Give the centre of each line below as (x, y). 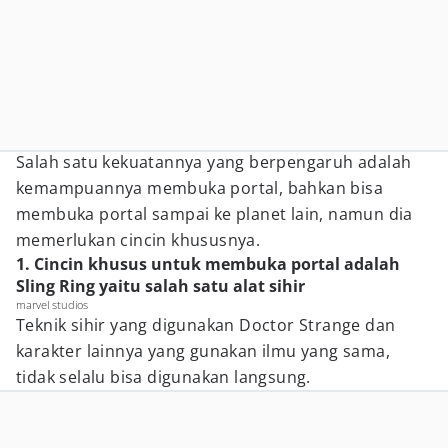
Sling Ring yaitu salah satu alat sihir (160, 286)
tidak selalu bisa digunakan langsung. (163, 377)
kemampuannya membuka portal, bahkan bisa (199, 188)
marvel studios (52, 304)
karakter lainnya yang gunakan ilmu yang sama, (203, 351)
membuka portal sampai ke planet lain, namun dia (214, 214)
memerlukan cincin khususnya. (138, 240)
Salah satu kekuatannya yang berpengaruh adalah (214, 162)
